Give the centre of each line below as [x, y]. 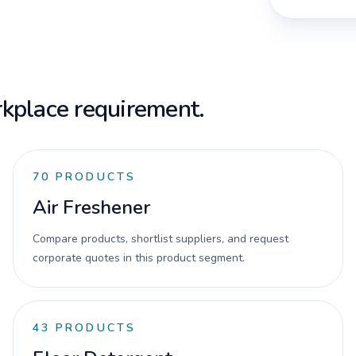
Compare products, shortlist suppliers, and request [161, 239]
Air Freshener [91, 207]
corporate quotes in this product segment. [139, 258]
